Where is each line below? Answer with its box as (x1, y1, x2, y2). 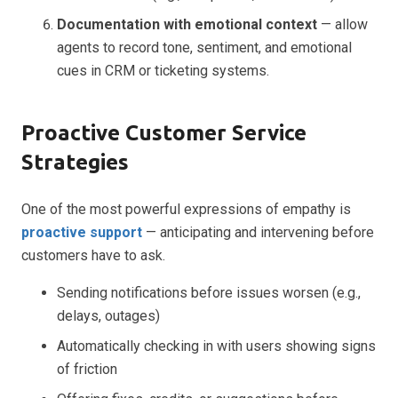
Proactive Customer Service (21, 120, 306, 145)
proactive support (21, 223, 142, 241)
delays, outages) (57, 306, 160, 324)
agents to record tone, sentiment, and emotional (57, 38, 352, 56)
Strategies (21, 149, 129, 174)
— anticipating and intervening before (142, 223, 374, 241)
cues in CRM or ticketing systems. (57, 61, 269, 79)
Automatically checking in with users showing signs (57, 337, 376, 354)
